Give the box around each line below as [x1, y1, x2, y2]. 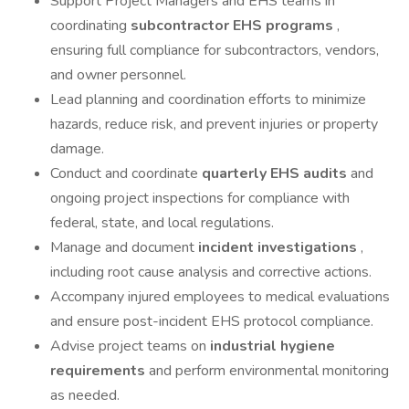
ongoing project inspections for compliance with [50, 188, 350, 208]
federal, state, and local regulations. [50, 213, 274, 233]
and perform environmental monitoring [149, 361, 389, 381]
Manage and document [50, 237, 198, 257]
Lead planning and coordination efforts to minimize [50, 89, 366, 110]
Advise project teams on [50, 336, 210, 356]
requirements [50, 361, 149, 381]
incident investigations [198, 237, 361, 257]
